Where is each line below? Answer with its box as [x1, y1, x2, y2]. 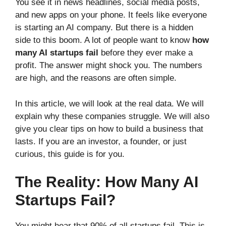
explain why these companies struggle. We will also [15, 111, 209, 121]
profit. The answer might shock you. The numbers [15, 61, 202, 71]
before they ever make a [98, 48, 193, 58]
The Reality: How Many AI [15, 174, 198, 191]
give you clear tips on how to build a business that [15, 124, 203, 134]
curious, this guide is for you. [15, 149, 125, 159]
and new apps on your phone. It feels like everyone [15, 10, 207, 20]
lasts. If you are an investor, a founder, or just [15, 136, 187, 146]
